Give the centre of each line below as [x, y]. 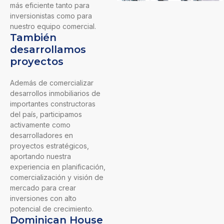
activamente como [40, 125]
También [33, 38]
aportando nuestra [40, 156]
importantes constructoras [53, 104]
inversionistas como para [51, 16]
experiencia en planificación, [58, 167]
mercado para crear [43, 188]
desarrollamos [48, 50]
